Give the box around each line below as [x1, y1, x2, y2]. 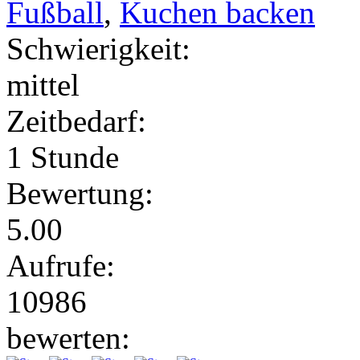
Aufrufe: [6, 247, 115, 283]
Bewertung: [6, 175, 153, 211]
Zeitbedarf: [6, 103, 146, 138]
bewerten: [6, 320, 130, 355]
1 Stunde [6, 139, 119, 174]
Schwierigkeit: [6, 31, 190, 66]
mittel [6, 67, 80, 102]
